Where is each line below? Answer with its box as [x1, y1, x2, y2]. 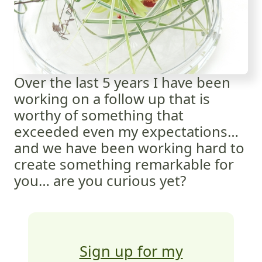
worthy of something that [14, 105, 184, 125]
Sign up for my [79, 241, 183, 261]
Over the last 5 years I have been [14, 73, 230, 92]
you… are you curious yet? [14, 171, 186, 190]
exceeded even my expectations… [14, 122, 239, 141]
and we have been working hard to [14, 138, 244, 157]
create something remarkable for [14, 154, 234, 174]
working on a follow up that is [14, 89, 210, 108]
